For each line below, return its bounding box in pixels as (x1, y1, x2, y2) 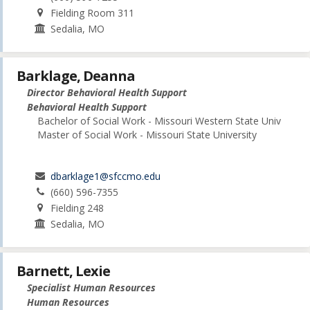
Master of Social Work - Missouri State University (37, 127, 257, 141)
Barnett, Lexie (17, 261, 110, 280)
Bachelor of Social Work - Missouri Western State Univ (37, 113, 281, 127)
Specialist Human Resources (27, 280, 156, 294)
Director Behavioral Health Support (27, 85, 187, 99)
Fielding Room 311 (51, 6, 135, 19)
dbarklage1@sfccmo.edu (51, 169, 161, 183)
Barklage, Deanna (17, 66, 135, 85)
